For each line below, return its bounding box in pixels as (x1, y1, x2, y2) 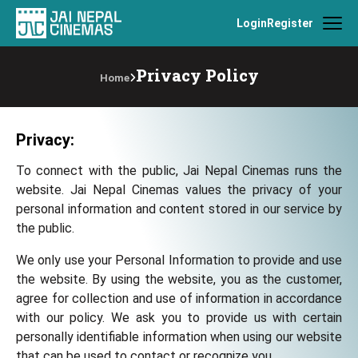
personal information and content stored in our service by (16, 201, 342, 217)
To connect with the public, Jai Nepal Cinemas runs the (16, 163, 342, 178)
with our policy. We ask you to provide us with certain (16, 310, 342, 325)
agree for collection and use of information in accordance (16, 291, 342, 306)
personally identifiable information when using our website (16, 329, 342, 344)
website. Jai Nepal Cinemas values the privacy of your (16, 182, 342, 197)
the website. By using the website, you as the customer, (16, 272, 342, 287)
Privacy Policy (135, 65, 259, 86)
